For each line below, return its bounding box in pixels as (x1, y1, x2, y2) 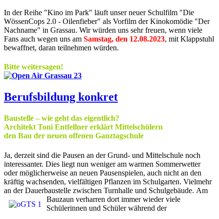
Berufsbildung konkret (4, 90, 118, 104)
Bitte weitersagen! (4, 62, 63, 71)
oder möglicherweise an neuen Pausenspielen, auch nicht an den (4, 168, 201, 177)
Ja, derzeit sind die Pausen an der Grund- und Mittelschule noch (4, 151, 200, 159)
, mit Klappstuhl (165, 34, 214, 43)
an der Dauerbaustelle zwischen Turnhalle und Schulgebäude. (4, 186, 196, 195)
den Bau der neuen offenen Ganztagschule (4, 131, 144, 140)
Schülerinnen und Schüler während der (46, 203, 167, 212)
